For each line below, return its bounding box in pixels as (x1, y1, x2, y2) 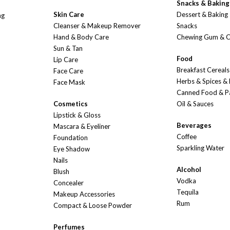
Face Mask (53, 78, 85, 87)
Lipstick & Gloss (53, 111, 101, 120)
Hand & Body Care (53, 33, 109, 42)
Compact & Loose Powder (53, 201, 132, 210)
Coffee (177, 132, 197, 141)
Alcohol (177, 165, 201, 174)
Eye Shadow (53, 145, 90, 154)
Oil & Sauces (177, 100, 214, 108)
